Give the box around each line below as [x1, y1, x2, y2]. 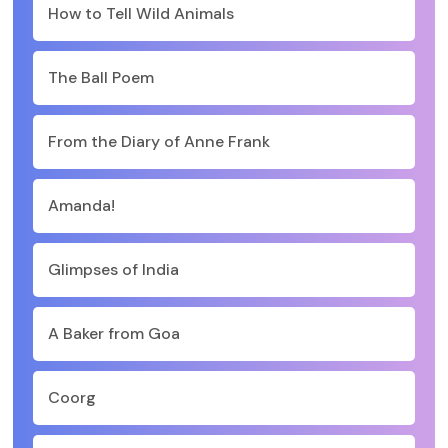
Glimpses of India [48, 259, 179, 280]
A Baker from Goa [48, 323, 180, 344]
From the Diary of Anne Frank [48, 131, 270, 152]
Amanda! [48, 195, 115, 216]
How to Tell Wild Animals [48, 3, 234, 24]
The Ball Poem [48, 67, 154, 88]
